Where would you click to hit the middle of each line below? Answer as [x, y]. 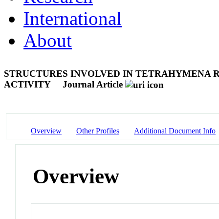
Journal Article [93, 84]
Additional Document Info [175, 131]
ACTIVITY [28, 84]
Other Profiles [98, 131]
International [73, 18]
